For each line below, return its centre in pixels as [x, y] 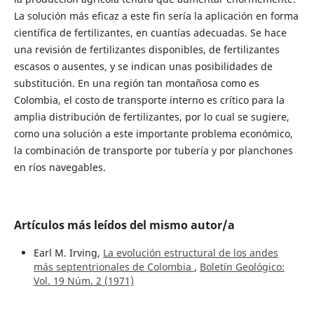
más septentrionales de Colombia [114, 267]
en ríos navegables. [60, 168]
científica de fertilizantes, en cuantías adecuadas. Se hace [150, 33]
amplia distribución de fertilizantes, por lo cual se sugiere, [151, 117]
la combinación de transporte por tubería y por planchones [153, 151]
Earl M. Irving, [68, 253]
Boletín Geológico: [242, 267]
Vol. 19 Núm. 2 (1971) [83, 281]
